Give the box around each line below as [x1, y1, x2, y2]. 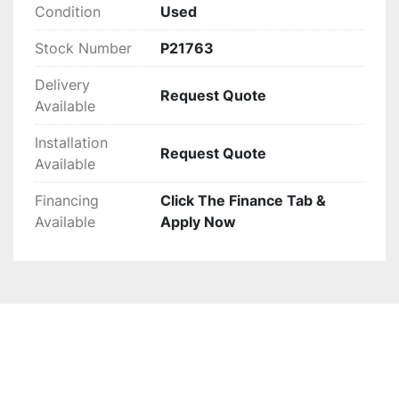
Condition [35, 3, 101, 21]
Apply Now [160, 213, 236, 232]
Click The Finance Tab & [160, 191, 326, 210]
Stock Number [35, 39, 132, 58]
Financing [35, 191, 99, 210]
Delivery [35, 76, 90, 94]
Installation [35, 134, 108, 152]
